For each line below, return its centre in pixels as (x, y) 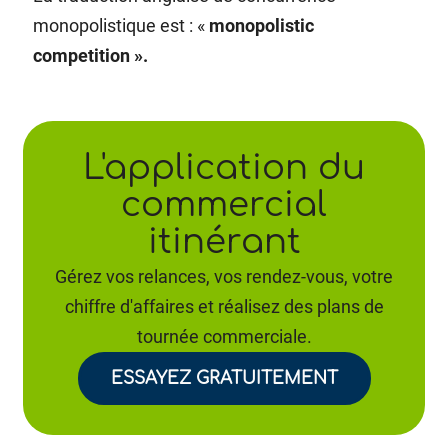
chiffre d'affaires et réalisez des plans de (224, 307)
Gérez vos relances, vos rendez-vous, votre (224, 277)
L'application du (224, 168)
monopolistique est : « (121, 25)
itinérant (224, 242)
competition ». (91, 55)
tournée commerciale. (224, 337)
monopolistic (262, 25)
